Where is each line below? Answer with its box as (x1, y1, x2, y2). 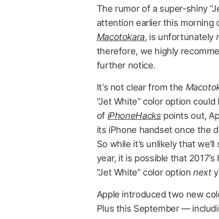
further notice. (96, 60, 156, 70)
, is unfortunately (144, 31, 216, 42)
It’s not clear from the (96, 82, 186, 92)
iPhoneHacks (107, 110, 161, 121)
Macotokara (96, 31, 145, 42)
